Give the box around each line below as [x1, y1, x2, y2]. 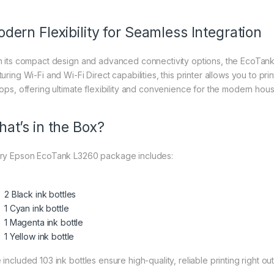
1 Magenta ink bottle [4, 217, 84, 228]
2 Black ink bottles [4, 188, 76, 199]
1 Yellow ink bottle [4, 231, 75, 242]
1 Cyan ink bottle [4, 202, 69, 213]
